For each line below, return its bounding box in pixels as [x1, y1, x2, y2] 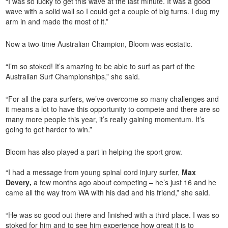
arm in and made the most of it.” [6, 16, 109, 27]
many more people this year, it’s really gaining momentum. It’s [6, 114, 205, 125]
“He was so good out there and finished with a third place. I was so [6, 210, 220, 220]
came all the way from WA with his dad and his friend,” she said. [6, 187, 213, 198]
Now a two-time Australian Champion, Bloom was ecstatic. [6, 39, 195, 49]
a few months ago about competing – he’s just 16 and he [32, 177, 217, 188]
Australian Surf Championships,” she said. [6, 71, 142, 82]
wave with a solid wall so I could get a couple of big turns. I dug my [6, 6, 220, 17]
